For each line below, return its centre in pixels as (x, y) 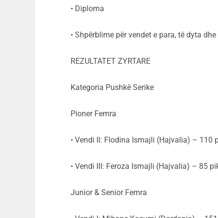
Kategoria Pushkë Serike (112, 88)
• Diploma (87, 9)
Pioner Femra (93, 114)
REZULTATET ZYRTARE (110, 61)
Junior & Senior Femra (109, 193)
